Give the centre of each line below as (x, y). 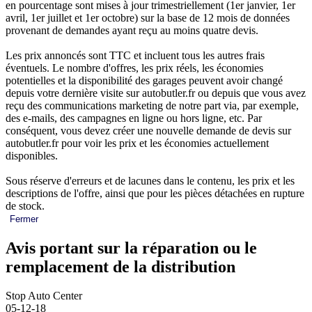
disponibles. (32, 155)
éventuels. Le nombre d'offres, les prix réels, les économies (134, 68)
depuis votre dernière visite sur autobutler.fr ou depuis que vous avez (156, 93)
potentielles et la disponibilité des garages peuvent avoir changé (144, 80)
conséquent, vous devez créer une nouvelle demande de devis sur (148, 130)
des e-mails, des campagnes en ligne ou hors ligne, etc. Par (134, 118)
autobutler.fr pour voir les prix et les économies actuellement (137, 143)
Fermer (24, 219)
